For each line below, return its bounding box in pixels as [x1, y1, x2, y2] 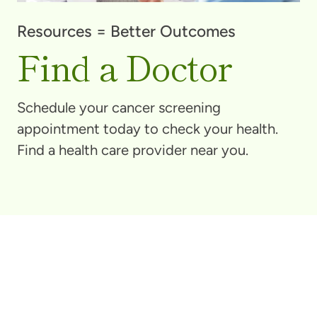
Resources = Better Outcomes [16, 21, 236, 42]
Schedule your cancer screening [16, 99, 221, 117]
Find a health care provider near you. [16, 142, 248, 159]
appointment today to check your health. [16, 120, 278, 138]
